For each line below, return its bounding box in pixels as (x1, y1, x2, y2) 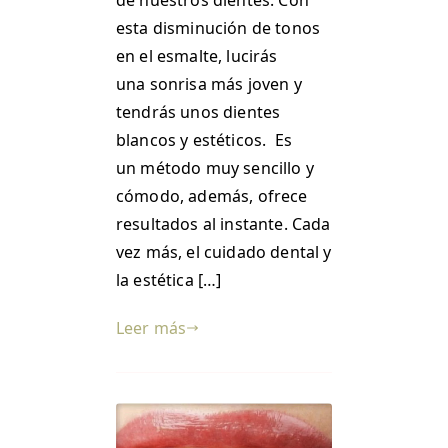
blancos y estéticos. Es (116, 128, 292, 151)
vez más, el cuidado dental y (116, 240, 332, 263)
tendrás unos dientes (116, 100, 281, 123)
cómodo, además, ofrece (116, 184, 308, 207)
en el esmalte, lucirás (116, 44, 278, 67)
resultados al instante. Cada (116, 212, 331, 235)
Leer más (116, 316, 187, 339)
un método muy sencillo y (116, 156, 314, 179)
